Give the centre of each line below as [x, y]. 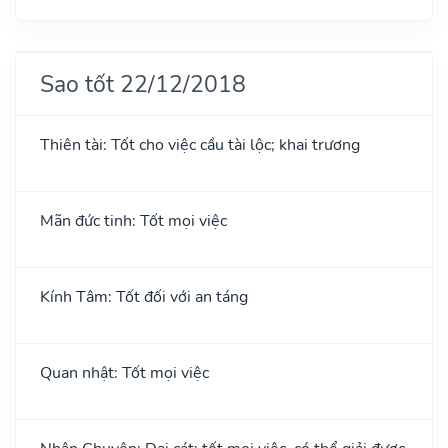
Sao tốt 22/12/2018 [143, 83]
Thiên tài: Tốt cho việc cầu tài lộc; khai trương [200, 144]
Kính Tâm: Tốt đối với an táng [144, 296]
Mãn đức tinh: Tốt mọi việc [133, 220]
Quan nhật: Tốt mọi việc [124, 372]
